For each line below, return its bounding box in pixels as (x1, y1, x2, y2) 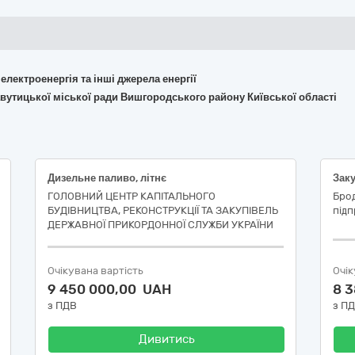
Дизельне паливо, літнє (48, 172, 166, 184)
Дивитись (138, 332, 195, 346)
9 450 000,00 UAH (48, 281, 171, 297)
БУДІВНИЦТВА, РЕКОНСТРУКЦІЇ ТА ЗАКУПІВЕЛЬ (48, 204, 278, 216)
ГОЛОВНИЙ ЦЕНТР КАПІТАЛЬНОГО (48, 190, 216, 202)
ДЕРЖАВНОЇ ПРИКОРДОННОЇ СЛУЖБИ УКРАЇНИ (48, 219, 273, 231)
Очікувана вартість (48, 265, 143, 277)
